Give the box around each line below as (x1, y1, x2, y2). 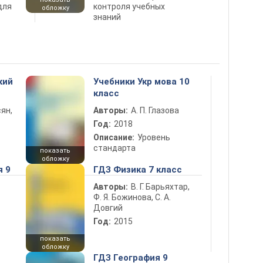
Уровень (137, 133, 170, 142)
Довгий (93, 203, 123, 213)
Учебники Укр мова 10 (93, 76, 190, 87)
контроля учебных (93, 2, 165, 11)
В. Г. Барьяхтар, (131, 182, 190, 191)
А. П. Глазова (131, 106, 179, 115)
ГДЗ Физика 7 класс (93, 164, 182, 175)
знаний (93, 12, 121, 22)
